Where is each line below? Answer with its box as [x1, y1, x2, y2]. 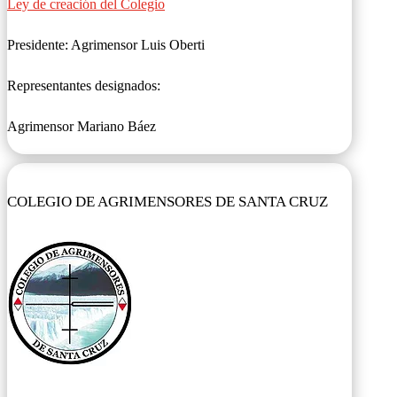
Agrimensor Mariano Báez [7, 119, 156, 135]
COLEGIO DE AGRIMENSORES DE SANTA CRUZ [7, 192, 328, 210]
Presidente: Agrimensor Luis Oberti [7, 37, 205, 53]
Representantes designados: [7, 78, 160, 94]
